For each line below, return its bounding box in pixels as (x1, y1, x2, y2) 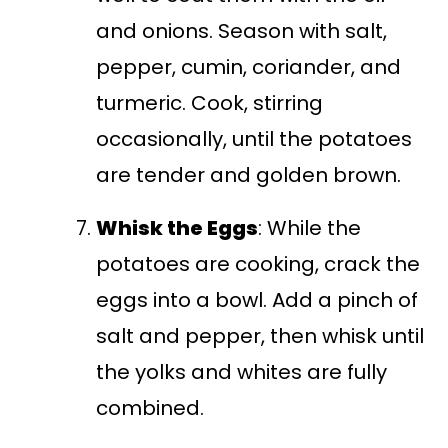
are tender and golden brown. (96, 161, 402, 190)
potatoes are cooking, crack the (96, 250, 421, 279)
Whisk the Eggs (96, 214, 259, 243)
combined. (96, 394, 205, 423)
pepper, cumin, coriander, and (96, 53, 402, 82)
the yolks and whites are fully (96, 358, 388, 387)
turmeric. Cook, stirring (96, 89, 324, 118)
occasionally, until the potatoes (96, 125, 413, 154)
